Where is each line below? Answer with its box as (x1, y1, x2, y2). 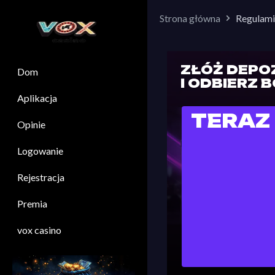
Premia (17, 198, 47, 209)
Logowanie (17, 145, 63, 157)
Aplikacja (17, 92, 57, 104)
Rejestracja (17, 171, 64, 183)
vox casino (17, 224, 61, 236)
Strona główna (160, 12, 220, 24)
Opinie (17, 118, 45, 130)
